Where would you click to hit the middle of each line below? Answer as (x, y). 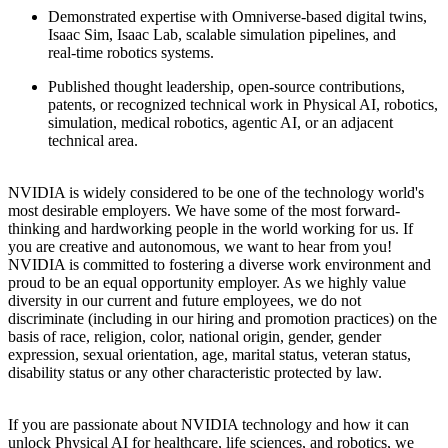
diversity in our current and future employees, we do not (184, 300)
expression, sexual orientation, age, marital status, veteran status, (209, 354)
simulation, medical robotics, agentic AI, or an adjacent (220, 122)
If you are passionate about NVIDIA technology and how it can (208, 424)
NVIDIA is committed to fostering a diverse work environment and (219, 264)
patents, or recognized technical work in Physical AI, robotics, (243, 104)
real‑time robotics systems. (131, 52)
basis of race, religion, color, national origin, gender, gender (194, 336)
